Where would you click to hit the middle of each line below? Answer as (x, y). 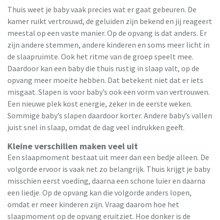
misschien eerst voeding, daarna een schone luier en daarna (106, 180)
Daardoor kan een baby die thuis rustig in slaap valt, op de (103, 68)
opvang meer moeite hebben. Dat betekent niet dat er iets (105, 80)
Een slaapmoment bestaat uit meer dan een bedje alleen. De (108, 157)
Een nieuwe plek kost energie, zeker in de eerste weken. (100, 103)
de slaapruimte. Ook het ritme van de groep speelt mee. (100, 56)
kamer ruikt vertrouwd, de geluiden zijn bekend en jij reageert (110, 21)
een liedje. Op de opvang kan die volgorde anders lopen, (99, 192)
